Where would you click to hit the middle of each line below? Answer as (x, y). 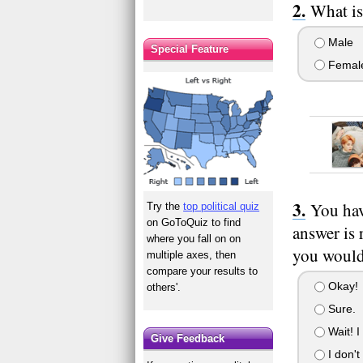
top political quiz (222, 206)
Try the (165, 206)
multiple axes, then (192, 254)
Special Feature (190, 49)
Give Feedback (188, 338)
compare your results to (203, 271)
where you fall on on (194, 238)
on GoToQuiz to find (194, 222)
